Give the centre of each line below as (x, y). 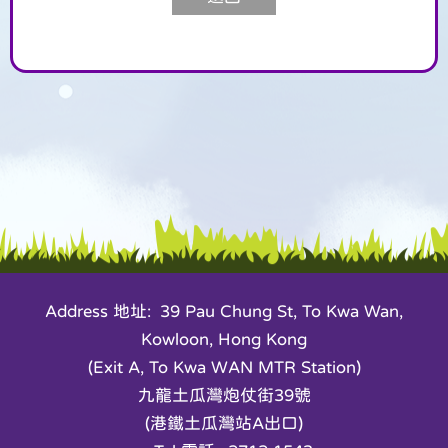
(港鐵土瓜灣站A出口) (224, 423)
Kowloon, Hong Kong (224, 339)
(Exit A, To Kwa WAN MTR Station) (224, 367)
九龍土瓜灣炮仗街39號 (224, 395)
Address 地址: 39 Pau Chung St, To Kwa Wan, (224, 311)
